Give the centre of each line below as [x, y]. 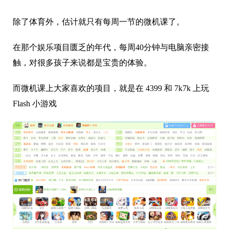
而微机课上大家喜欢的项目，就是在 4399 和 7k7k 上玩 [111, 88]
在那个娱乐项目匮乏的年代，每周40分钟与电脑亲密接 [111, 47]
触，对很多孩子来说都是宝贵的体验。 [82, 63]
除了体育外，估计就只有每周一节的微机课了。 [99, 22]
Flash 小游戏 [35, 104]
